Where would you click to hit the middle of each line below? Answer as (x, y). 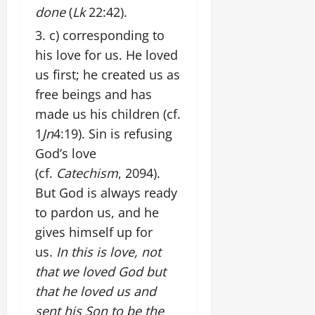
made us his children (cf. (108, 114)
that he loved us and (96, 291)
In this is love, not (109, 251)
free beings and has (94, 94)
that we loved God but (101, 271)
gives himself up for (94, 232)
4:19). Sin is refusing (113, 133)
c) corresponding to (107, 35)
